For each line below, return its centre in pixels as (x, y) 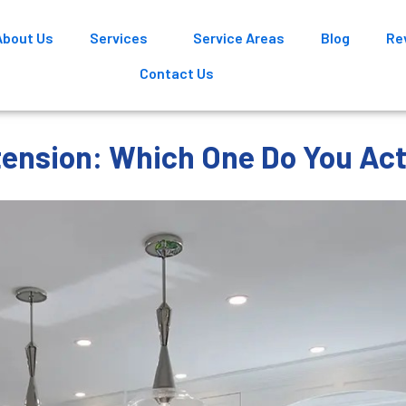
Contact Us (176, 73)
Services (119, 38)
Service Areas (239, 38)
